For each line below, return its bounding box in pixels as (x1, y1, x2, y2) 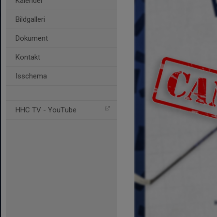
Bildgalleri (15, 15, 45, 24)
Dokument (15, 34, 48, 43)
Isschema (15, 72, 47, 80)
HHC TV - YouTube (15, 106, 77, 114)
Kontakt (15, 53, 40, 62)
